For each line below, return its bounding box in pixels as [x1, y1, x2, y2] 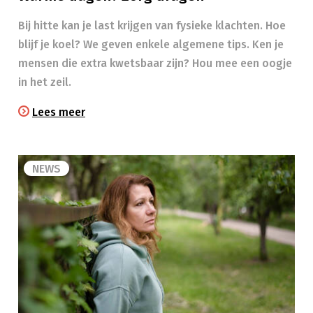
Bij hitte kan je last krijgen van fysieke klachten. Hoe [18, 19, 286, 32]
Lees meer [32, 105, 85, 119]
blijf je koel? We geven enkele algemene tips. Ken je [18, 38, 284, 51]
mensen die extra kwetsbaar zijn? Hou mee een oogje [18, 57, 292, 70]
